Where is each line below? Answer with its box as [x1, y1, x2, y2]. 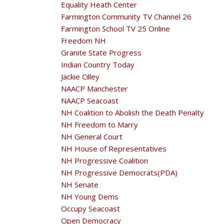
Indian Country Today [61, 59, 134, 69]
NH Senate [61, 179, 98, 189]
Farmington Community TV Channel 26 [61, 11, 191, 21]
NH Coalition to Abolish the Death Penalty [61, 107, 204, 117]
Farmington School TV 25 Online [61, 23, 170, 33]
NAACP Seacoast [61, 95, 118, 105]
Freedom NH [61, 35, 106, 45]
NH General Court [61, 131, 122, 141]
